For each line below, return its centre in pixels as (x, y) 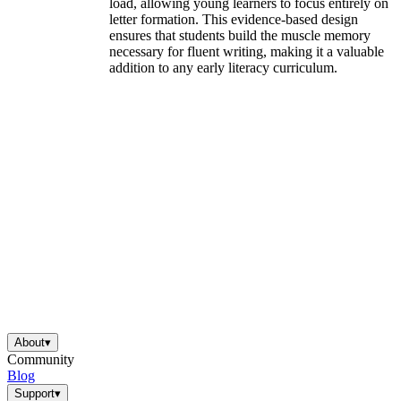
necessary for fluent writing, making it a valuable (247, 52)
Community (41, 359)
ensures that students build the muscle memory (240, 36)
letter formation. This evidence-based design (234, 20)
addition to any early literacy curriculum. (223, 68)
